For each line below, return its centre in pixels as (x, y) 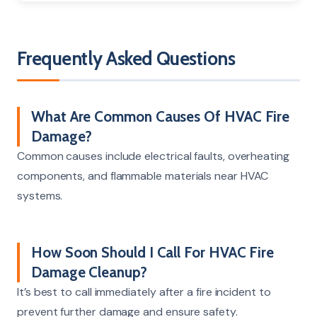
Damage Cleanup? (89, 272)
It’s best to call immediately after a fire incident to (144, 292)
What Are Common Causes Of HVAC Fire (161, 116)
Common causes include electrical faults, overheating (153, 156)
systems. (40, 195)
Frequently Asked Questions (126, 58)
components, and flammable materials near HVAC (143, 175)
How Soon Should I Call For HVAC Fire (153, 252)
